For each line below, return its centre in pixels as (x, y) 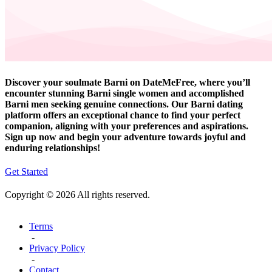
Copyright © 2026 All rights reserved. (77, 195)
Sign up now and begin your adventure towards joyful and (125, 137)
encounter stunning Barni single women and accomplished (124, 93)
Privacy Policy (57, 248)
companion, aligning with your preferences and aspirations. (127, 126)
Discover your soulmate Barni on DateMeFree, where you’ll (127, 83)
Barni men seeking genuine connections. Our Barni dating (124, 104)
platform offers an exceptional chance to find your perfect (123, 115)
